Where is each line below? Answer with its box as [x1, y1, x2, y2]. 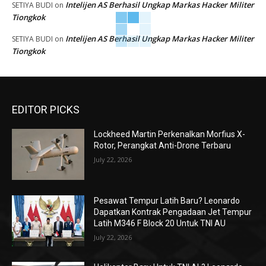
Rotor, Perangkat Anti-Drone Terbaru [94, 141, 232, 151]
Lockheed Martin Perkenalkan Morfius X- [94, 129, 246, 140]
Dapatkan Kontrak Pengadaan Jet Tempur [94, 207, 252, 217]
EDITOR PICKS [12, 103, 80, 116]
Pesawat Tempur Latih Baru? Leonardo [94, 196, 240, 206]
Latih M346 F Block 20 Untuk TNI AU [94, 218, 226, 229]
